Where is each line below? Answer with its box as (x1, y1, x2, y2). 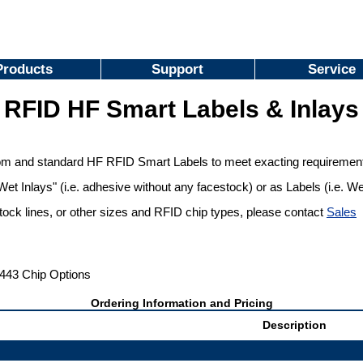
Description (262, 318, 327, 331)
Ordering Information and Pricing (90, 297, 273, 310)
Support (152, 61, 204, 77)
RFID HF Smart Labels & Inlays (4, 95, 359, 122)
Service (308, 61, 357, 77)
